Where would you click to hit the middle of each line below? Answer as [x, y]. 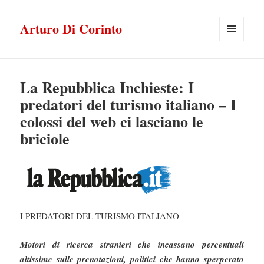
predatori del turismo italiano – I [128, 105]
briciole [45, 139]
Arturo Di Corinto [71, 29]
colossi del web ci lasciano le [112, 122]
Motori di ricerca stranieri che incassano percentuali [132, 245]
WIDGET [235, 66]
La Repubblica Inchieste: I [107, 88]
